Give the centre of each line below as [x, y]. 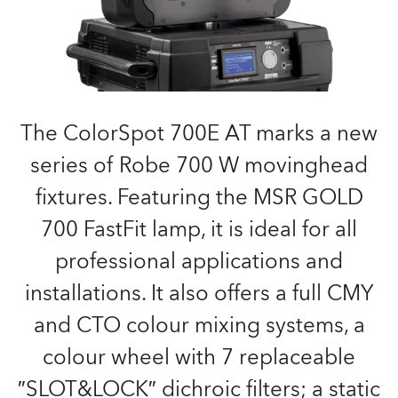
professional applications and [199, 262]
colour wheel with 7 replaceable [199, 358]
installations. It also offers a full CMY [199, 294]
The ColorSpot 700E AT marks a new [199, 134]
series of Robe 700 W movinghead [199, 166]
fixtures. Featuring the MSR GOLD [199, 198]
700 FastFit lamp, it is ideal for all [199, 230]
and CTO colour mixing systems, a [199, 326]
